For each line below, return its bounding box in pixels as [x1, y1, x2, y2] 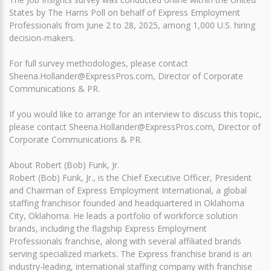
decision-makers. [9, 32, 75, 44]
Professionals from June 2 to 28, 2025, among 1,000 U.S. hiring [9, 19, 255, 31]
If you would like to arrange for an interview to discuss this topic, [9, 108, 262, 120]
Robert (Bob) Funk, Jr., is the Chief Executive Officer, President [9, 172, 252, 184]
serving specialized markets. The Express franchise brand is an [9, 248, 252, 260]
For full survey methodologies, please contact [9, 57, 188, 70]
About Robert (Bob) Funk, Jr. [9, 159, 119, 171]
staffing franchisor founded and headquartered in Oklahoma [9, 197, 244, 209]
